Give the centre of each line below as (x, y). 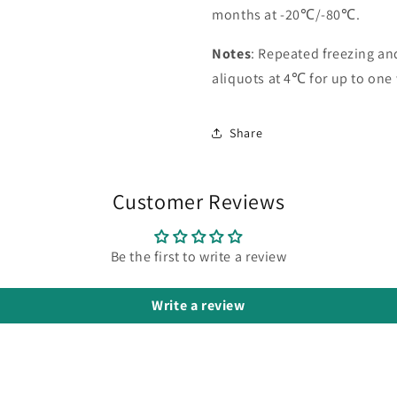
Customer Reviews (198, 201)
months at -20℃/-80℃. (286, 15)
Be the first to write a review (198, 257)
